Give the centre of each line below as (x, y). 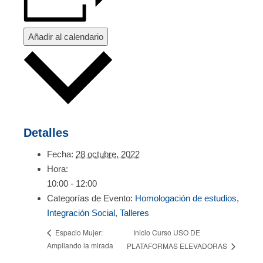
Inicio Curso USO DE (167, 232)
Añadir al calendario (66, 37)
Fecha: (60, 154)
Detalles (46, 132)
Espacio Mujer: (78, 232)
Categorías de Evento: (90, 198)
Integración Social (81, 213)
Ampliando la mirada (80, 245)
